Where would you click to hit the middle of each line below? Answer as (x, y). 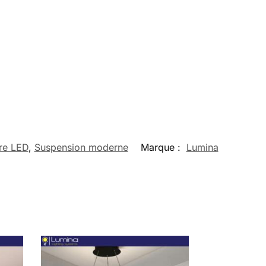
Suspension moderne (81, 147)
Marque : (162, 147)
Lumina (202, 147)
